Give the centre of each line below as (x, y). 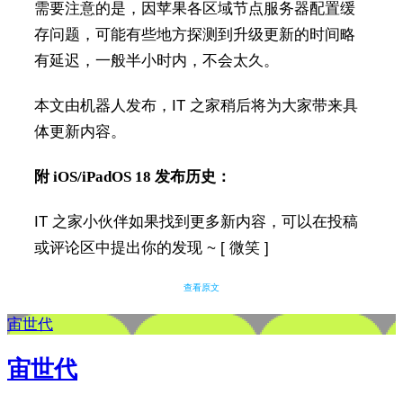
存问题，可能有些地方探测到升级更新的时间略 (194, 35)
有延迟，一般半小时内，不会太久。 (156, 61)
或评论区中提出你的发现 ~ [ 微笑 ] (151, 248)
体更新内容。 (80, 132)
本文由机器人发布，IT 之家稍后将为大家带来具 (196, 106)
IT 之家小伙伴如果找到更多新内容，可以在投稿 (196, 222)
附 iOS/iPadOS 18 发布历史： (132, 177)
